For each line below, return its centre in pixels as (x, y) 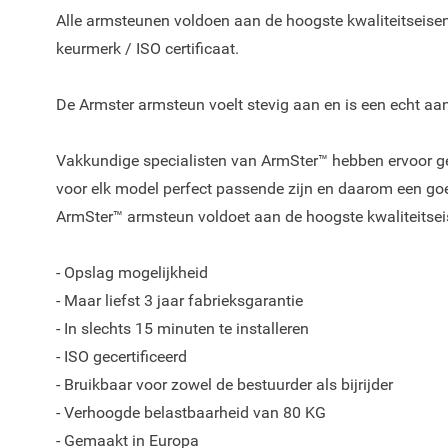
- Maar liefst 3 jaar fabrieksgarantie (179, 300)
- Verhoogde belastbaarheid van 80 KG (191, 412)
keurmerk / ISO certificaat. (147, 48)
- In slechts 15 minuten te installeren (182, 328)
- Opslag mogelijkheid (132, 272)
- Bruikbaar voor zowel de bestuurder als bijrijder (224, 384)
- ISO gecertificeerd (121, 356)
